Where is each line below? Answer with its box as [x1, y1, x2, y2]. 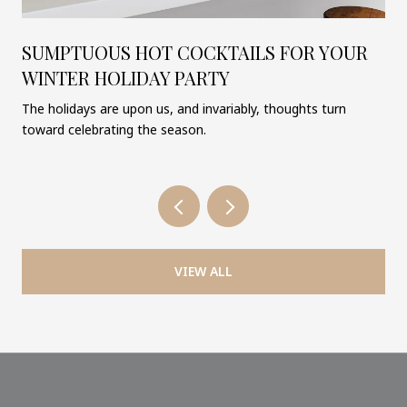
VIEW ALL [174, 263, 233, 281]
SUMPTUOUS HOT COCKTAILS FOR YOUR [22, 39, 368, 65]
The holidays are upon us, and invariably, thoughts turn [22, 99, 346, 117]
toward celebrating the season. [22, 120, 206, 138]
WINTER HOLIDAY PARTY [22, 65, 230, 90]
